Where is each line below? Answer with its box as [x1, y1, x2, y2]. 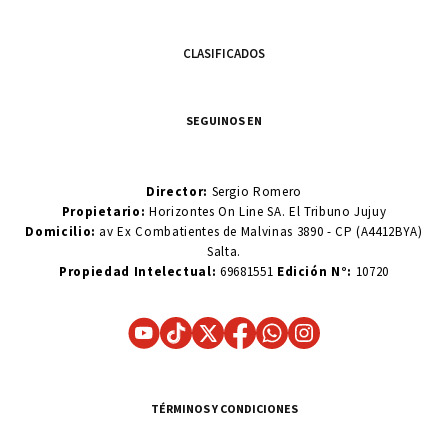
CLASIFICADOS [183, 44, 265, 62]
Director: [146, 182, 208, 200]
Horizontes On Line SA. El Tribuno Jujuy [149, 202, 387, 220]
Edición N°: [276, 262, 353, 280]
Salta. [207, 242, 241, 260]
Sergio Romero [207, 182, 302, 200]
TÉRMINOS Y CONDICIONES [150, 400, 298, 416]
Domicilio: [25, 222, 96, 240]
